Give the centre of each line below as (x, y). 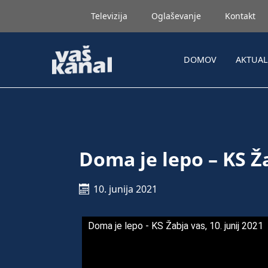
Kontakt (240, 16)
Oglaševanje (176, 16)
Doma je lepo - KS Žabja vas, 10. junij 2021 (176, 226)
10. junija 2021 (125, 189)
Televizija (109, 16)
